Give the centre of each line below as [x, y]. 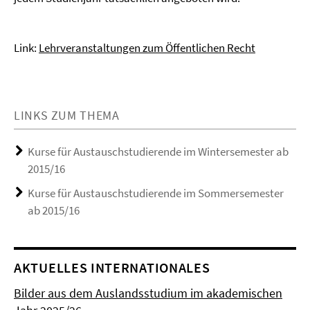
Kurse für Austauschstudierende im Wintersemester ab [158, 152]
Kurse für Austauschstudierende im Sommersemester [156, 193]
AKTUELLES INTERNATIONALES [112, 267]
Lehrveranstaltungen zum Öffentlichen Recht [147, 48]
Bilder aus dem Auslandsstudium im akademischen [148, 293]
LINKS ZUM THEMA [67, 115]
